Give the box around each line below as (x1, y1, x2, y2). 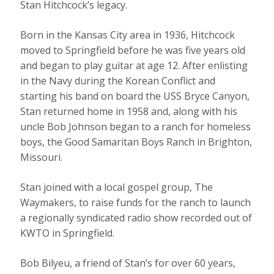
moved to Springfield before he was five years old (20, 43, 246, 57)
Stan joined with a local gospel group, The (20, 180, 213, 194)
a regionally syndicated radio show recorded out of (20, 210, 253, 224)
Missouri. (20, 150, 63, 164)
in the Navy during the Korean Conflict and (20, 73, 216, 87)
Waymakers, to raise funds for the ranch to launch (20, 195, 251, 209)
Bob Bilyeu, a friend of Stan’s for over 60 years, (20, 256, 236, 270)
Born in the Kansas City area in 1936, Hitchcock (20, 28, 235, 42)
